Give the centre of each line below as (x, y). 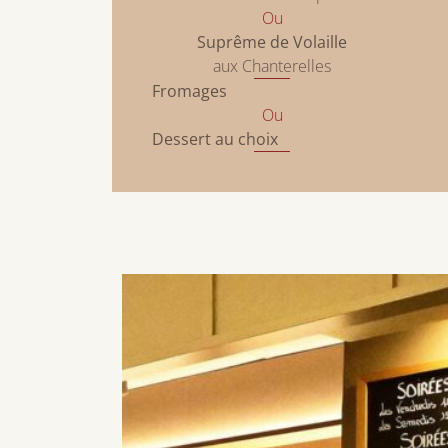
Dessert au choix (215, 139)
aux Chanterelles (272, 66)
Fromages (189, 91)
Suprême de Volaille (272, 42)
